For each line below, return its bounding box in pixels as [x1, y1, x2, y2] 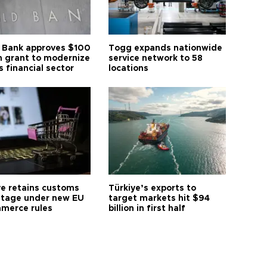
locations [108, 64, 149, 73]
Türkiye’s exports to [108, 184, 197, 193]
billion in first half [108, 204, 186, 213]
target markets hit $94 [108, 194, 210, 203]
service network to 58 [108, 54, 203, 63]
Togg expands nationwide [108, 44, 223, 53]
